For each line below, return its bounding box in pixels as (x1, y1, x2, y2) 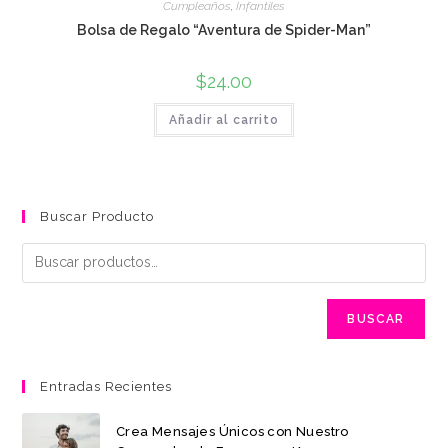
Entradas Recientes (40, 378, 173, 394)
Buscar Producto (40, 208, 155, 224)
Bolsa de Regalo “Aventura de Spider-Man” (77, 22, 371, 38)
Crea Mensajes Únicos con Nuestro (115, 424, 349, 440)
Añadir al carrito (169, 113, 279, 127)
